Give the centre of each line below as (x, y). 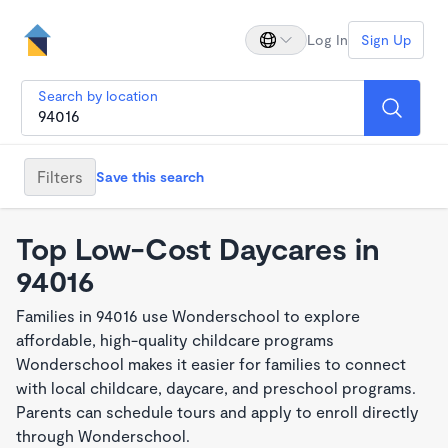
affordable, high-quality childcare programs (175, 339)
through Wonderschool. (103, 435)
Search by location (98, 95)
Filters (60, 176)
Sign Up (386, 39)
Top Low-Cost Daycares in (198, 248)
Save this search (150, 176)
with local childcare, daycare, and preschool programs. (216, 387)
